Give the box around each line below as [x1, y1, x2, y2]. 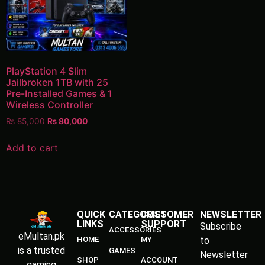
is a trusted [18, 245, 66, 257]
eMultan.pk [18, 231, 65, 243]
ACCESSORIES [108, 225, 161, 235]
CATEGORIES [108, 209, 167, 221]
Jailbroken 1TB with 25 [6, 76, 108, 88]
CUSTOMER [140, 209, 193, 221]
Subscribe [199, 221, 241, 232]
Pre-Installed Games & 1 [6, 87, 112, 99]
